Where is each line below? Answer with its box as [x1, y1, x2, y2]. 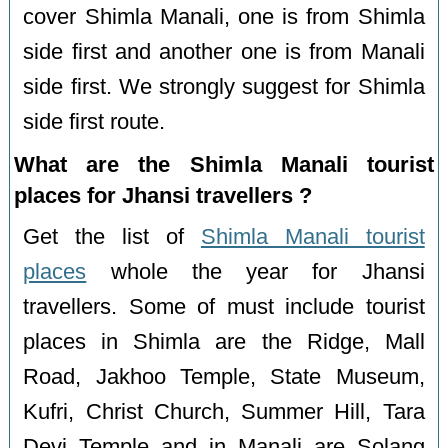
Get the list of [23, 224, 201, 249]
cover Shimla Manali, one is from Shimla [23, 4, 425, 29]
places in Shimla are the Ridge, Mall [23, 329, 425, 354]
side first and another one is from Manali [23, 39, 425, 64]
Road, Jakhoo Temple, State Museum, [23, 364, 425, 389]
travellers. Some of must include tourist [23, 294, 425, 319]
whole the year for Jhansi [86, 259, 425, 284]
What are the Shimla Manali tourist [14, 151, 434, 177]
